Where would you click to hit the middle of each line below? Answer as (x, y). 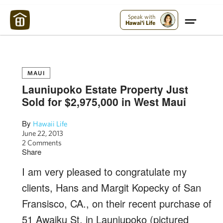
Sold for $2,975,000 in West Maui (104, 102)
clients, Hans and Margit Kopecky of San (111, 187)
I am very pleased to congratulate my (104, 171)
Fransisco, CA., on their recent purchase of (117, 203)
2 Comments (42, 143)
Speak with (142, 17)
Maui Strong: (46, 8)
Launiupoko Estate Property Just (105, 89)
